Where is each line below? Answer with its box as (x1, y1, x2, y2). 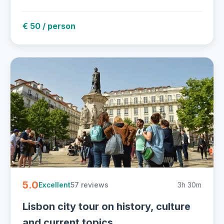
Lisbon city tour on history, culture (22, 200, 190, 213)
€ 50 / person (22, 21, 75, 31)
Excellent (38, 180, 70, 189)
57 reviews (70, 180, 108, 189)
